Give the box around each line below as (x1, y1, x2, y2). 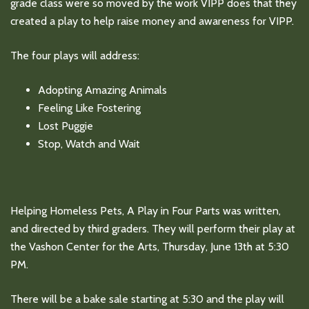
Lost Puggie (38, 119, 93, 132)
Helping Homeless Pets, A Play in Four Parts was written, (10, 203, 281, 217)
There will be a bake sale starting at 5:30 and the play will (10, 292, 284, 306)
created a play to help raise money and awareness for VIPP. (10, 14, 294, 28)
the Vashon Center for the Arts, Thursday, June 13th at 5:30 (10, 239, 289, 253)
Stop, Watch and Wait (38, 137, 140, 150)
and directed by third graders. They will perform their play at (10, 221, 295, 235)
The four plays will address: (10, 48, 139, 62)
